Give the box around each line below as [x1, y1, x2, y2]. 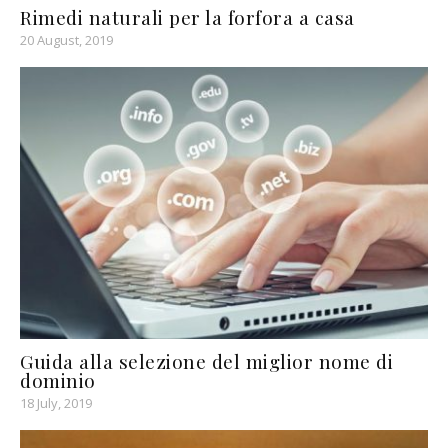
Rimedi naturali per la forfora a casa [20, 3, 355, 30]
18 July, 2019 [20, 393, 92, 412]
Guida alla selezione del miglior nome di [20, 347, 393, 374]
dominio [20, 366, 96, 393]
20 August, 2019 [20, 30, 113, 49]
